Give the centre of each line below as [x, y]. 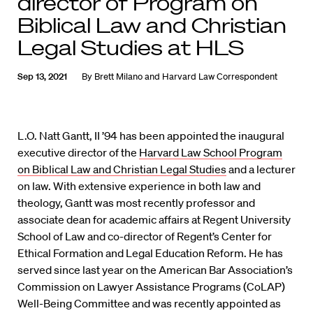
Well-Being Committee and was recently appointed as [149, 304]
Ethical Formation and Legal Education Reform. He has [150, 253]
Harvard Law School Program [211, 153]
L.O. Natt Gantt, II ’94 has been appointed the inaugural [151, 136]
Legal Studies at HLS [131, 48]
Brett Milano [118, 77]
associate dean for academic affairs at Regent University [154, 220]
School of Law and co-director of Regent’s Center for [145, 236]
